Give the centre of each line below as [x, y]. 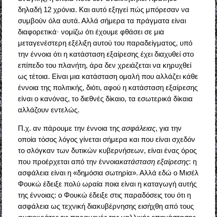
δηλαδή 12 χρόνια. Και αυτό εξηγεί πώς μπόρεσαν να [103, 10]
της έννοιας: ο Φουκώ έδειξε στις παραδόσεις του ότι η [104, 195]
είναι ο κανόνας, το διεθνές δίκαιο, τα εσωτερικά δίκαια [105, 99]
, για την [168, 128]
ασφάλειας [138, 128]
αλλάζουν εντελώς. [48, 110]
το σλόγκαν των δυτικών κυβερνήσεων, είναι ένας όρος [107, 151]
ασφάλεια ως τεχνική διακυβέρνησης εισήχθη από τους [106, 206]
